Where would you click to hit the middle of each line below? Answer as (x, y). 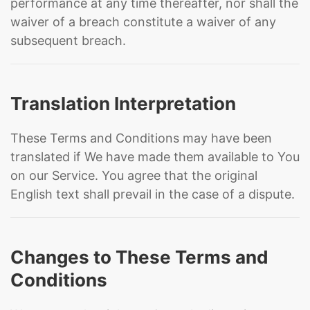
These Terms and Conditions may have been (141, 138)
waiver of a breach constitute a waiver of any (143, 22)
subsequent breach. (68, 40)
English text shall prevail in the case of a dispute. (153, 194)
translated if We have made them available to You (155, 157)
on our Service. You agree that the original (134, 175)
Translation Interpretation (123, 103)
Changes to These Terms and (139, 257)
